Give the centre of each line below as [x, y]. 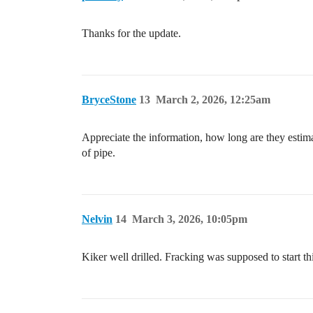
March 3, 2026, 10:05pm [190, 219]
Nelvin [97, 219]
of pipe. [99, 153]
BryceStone [109, 100]
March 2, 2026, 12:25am [213, 100]
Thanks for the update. [131, 34]
